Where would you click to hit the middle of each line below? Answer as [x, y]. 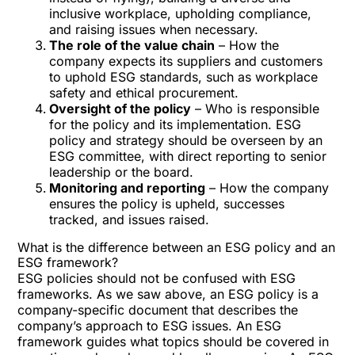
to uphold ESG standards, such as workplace [184, 77]
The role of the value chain [132, 45]
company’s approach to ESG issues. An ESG [150, 326]
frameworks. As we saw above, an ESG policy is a [168, 294]
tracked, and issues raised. [130, 219]
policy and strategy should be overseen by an [186, 140]
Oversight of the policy [120, 109]
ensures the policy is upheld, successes [167, 204]
